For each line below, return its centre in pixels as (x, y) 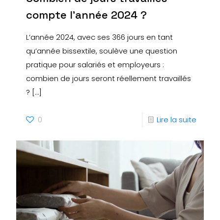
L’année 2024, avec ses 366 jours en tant (99, 37)
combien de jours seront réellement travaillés (109, 79)
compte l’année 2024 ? (86, 15)
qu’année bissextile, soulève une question (102, 51)
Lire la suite (177, 120)
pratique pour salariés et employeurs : (95, 65)
